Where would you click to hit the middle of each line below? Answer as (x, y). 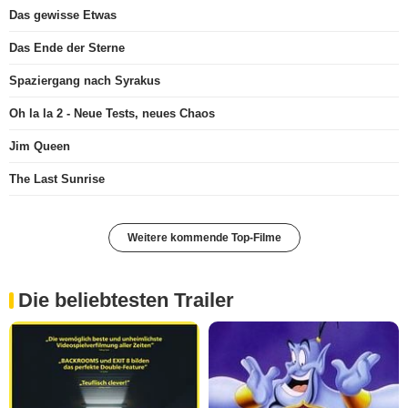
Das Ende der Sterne (67, 48)
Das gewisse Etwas (63, 15)
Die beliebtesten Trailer (126, 301)
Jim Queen (40, 147)
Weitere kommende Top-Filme (204, 238)
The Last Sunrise (57, 179)
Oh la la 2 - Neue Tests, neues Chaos (112, 114)
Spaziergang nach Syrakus (85, 81)
